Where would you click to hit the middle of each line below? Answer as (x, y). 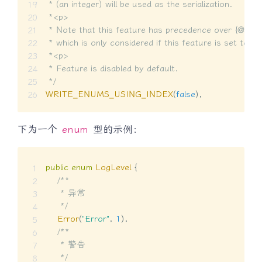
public (57, 168)
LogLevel (113, 168)
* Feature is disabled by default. (112, 68)
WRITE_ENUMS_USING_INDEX (109, 94)
